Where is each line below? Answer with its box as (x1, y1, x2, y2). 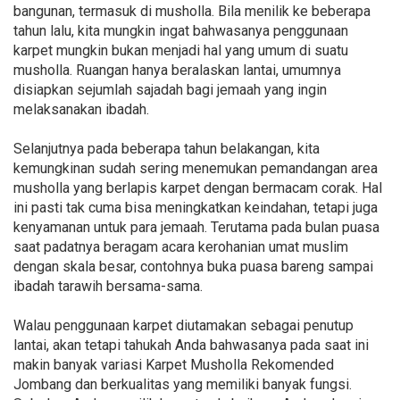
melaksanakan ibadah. (13, 100, 149, 118)
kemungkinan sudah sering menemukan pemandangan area (13, 159, 378, 177)
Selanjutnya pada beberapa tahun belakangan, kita (13, 139, 320, 157)
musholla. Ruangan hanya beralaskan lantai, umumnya (13, 61, 341, 79)
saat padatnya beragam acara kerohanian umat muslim (13, 237, 348, 255)
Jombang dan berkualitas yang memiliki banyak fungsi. (13, 375, 352, 393)
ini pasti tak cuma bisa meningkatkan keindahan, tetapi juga (13, 198, 378, 216)
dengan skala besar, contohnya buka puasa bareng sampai (13, 257, 373, 275)
